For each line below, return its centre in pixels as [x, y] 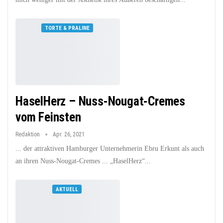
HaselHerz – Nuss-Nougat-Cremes [100, 102]
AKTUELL [67, 190]
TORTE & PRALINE [67, 28]
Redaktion [28, 135]
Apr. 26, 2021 [69, 135]
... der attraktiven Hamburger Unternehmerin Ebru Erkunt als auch [110, 149]
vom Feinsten [48, 117]
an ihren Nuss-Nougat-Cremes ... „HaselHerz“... [83, 161]
